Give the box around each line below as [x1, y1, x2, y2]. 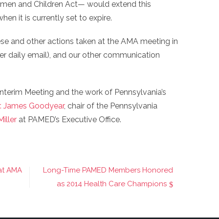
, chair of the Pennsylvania [64, 101, 157, 110]
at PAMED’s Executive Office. [17, 115, 121, 124]
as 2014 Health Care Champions [57, 179, 167, 188]
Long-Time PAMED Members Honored [43, 166, 173, 175]
